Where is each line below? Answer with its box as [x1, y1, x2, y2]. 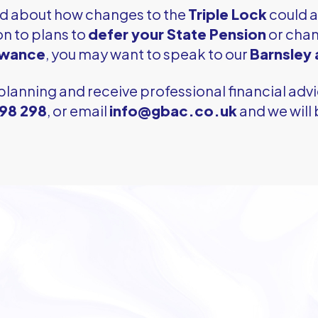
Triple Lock [187, 4, 267, 23]
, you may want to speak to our [45, 44, 251, 62]
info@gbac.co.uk [109, 101, 238, 119]
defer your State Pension [87, 24, 266, 43]
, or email [47, 101, 110, 119]
